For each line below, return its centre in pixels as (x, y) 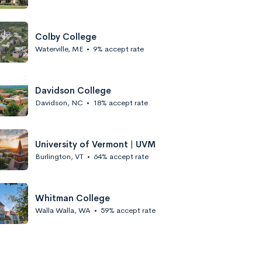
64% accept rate (121, 156)
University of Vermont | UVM (95, 144)
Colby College (66, 36)
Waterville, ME (59, 49)
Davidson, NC (59, 102)
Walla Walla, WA (63, 210)
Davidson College (73, 90)
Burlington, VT (59, 156)
